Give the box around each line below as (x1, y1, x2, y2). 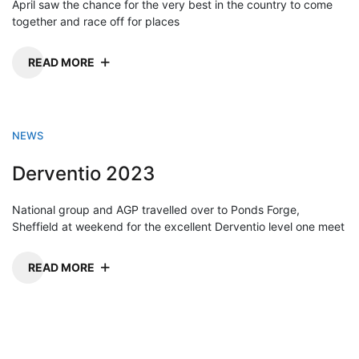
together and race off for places (12, 14, 179, 29)
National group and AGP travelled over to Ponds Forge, (12, 203, 300, 217)
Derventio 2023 (12, 162, 155, 186)
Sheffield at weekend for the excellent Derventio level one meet (12, 220, 345, 234)
